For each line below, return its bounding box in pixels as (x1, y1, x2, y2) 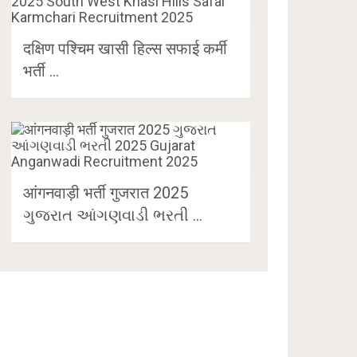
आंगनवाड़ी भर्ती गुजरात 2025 (23, 182, 189, 202)
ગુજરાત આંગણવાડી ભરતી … (23, 205, 203, 225)
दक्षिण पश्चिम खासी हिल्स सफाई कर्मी (23, 38, 228, 58)
